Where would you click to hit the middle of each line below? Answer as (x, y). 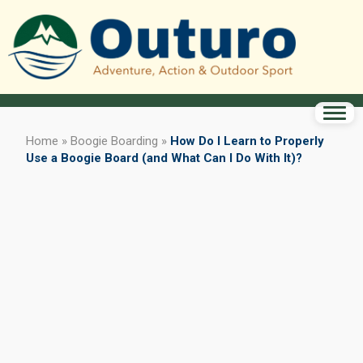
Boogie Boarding (114, 141)
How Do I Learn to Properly (247, 141)
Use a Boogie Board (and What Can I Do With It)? (164, 158)
